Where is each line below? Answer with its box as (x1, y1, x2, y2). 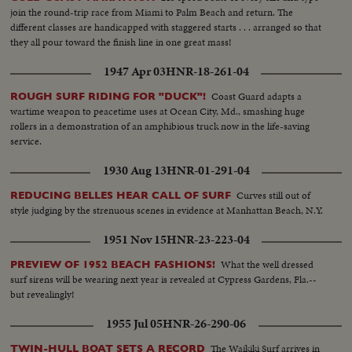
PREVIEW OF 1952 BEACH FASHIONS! (10, 258, 216, 271)
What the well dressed (221, 257, 314, 273)
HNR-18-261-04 (165, 63, 249, 81)
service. (10, 134, 42, 149)
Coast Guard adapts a (211, 89, 302, 104)
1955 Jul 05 (106, 315, 163, 333)
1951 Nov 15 (102, 231, 167, 249)
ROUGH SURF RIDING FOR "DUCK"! (10, 90, 207, 103)
